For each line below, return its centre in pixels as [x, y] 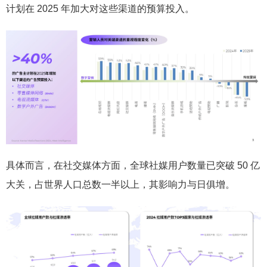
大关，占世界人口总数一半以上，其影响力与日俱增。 [120, 184]
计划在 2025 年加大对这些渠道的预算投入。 [100, 9]
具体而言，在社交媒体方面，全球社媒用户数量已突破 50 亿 [133, 165]
